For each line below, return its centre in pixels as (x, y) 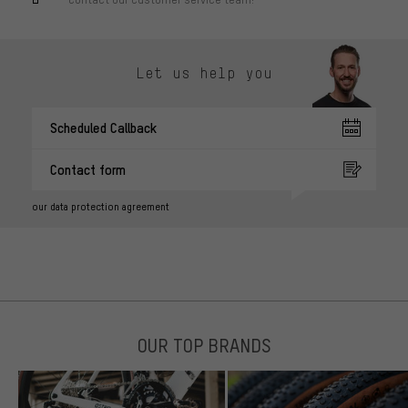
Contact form (88, 169)
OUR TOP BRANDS (204, 344)
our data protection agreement (101, 206)
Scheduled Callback (103, 127)
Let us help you (204, 73)
